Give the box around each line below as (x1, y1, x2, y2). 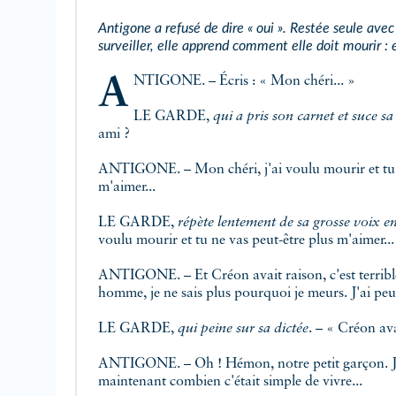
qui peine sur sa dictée (178, 322, 308, 337)
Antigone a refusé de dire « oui (98, 21, 274, 36)
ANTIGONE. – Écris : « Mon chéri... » (133, 74, 355, 89)
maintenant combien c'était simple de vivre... (98, 375, 366, 390)
